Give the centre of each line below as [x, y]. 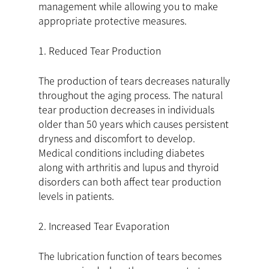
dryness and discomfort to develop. [117, 138]
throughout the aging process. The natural [131, 95]
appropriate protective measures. [113, 21]
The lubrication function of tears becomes [130, 256]
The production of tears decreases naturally [134, 81]
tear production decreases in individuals [126, 110]
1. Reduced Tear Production [100, 51]
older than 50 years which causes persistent [134, 124]
